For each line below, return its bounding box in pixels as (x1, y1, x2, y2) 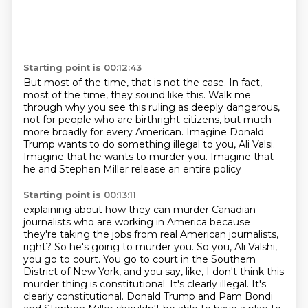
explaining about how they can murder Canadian (23, 203, 256, 216)
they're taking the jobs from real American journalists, (23, 228, 278, 241)
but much (223, 113, 272, 126)
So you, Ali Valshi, (196, 241, 277, 253)
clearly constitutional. (23, 290, 126, 302)
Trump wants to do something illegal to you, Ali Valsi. (23, 138, 275, 151)
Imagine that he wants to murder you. (23, 151, 210, 163)
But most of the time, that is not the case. (23, 76, 229, 89)
